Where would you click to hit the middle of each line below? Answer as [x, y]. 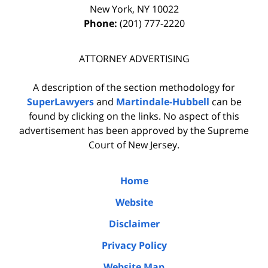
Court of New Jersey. [134, 145]
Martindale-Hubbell [162, 102]
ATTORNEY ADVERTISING [134, 59]
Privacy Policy [134, 246]
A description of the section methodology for [134, 88]
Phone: [101, 24]
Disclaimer [134, 224]
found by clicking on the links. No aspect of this [134, 116]
